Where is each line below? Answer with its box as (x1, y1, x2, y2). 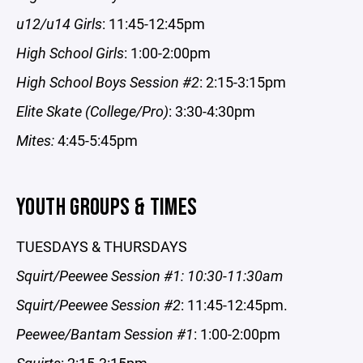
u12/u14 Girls (16, 14, 102, 33)
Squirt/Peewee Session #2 (16, 295, 181, 314)
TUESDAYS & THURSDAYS (16, 237, 187, 256)
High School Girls (16, 43, 124, 62)
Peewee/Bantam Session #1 (16, 324, 194, 344)
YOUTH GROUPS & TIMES (16, 193, 198, 222)
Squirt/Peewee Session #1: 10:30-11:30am (16, 266, 283, 285)
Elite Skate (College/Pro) (16, 101, 169, 121)
